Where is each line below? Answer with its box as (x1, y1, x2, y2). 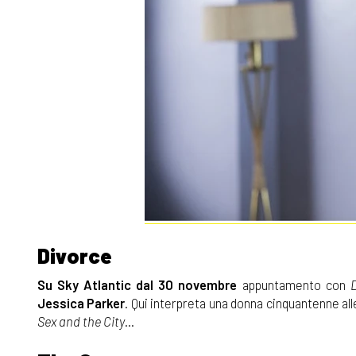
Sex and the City (37, 312, 125, 329)
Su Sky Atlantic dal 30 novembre (37, 276, 238, 292)
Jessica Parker (37, 294, 126, 311)
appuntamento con (237, 276, 350, 292)
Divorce (37, 242, 112, 268)
